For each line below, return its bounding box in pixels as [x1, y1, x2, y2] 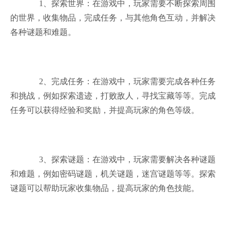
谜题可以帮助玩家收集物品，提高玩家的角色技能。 [10, 184, 199, 193]
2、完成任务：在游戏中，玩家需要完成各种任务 [31, 77, 216, 86]
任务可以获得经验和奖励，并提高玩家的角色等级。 [10, 106, 199, 114]
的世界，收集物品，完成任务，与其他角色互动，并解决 [10, 13, 216, 22]
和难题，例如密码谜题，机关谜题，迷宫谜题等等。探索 [10, 169, 216, 178]
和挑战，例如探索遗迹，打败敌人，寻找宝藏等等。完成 [10, 91, 216, 100]
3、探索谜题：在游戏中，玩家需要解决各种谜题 [31, 155, 216, 164]
